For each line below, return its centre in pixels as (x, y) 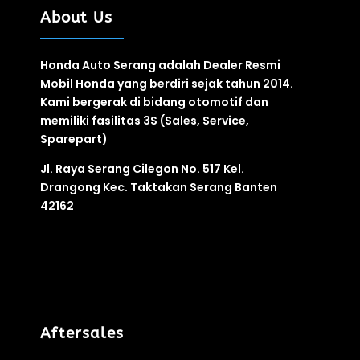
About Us (76, 18)
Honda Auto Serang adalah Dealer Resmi (160, 65)
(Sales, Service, (203, 121)
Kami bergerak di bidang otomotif (143, 102)
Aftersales (82, 334)
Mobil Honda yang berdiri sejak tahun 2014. (167, 84)
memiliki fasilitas (92, 121)
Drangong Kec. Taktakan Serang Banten (159, 188)
